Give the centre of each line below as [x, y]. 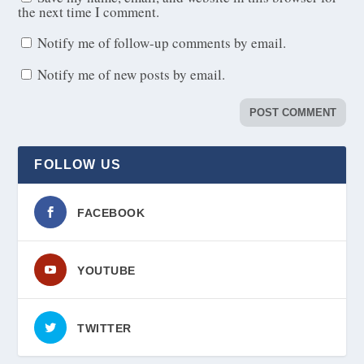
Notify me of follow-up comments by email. [162, 43]
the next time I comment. [89, 12]
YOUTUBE [106, 271]
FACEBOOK [111, 213]
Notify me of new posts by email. [132, 75]
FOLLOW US [78, 165]
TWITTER [104, 329]
